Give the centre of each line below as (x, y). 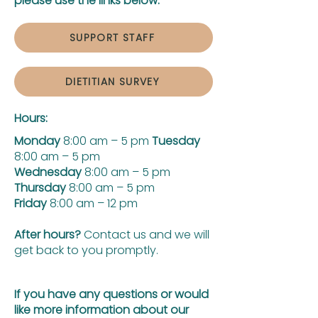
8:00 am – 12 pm (92, 203)
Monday (37, 141)
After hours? (48, 235)
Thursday (40, 188)
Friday (31, 203)
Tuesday (176, 141)
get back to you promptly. (86, 250)
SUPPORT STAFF (112, 37)
